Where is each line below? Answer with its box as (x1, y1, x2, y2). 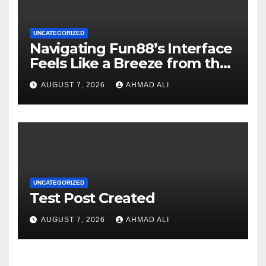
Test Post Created (30, 189, 155, 207)
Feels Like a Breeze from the (30, 55, 229, 72)
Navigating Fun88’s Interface (30, 40, 232, 58)
